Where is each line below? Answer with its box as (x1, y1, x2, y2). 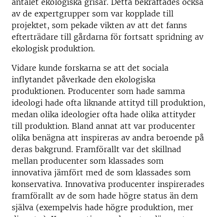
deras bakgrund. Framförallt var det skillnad (12, 144, 181, 154)
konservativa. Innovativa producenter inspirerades (12, 179, 204, 189)
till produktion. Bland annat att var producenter (12, 121, 195, 131)
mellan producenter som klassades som (12, 156, 164, 166)
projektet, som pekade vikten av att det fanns (12, 20, 187, 30)
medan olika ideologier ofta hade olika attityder (12, 109, 196, 119)
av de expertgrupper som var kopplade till (12, 9, 173, 18)
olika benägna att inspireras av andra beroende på (12, 133, 204, 142)
